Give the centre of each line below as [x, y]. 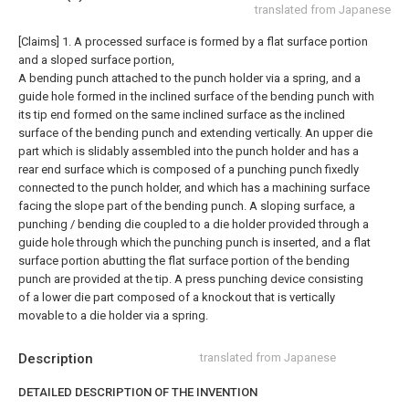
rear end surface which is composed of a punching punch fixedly [189, 169]
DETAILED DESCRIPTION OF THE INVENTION [138, 392]
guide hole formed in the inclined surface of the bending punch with [196, 96]
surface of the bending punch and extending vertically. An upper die [195, 133]
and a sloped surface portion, [96, 60]
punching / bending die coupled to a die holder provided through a [194, 224]
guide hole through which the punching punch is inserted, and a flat [194, 242]
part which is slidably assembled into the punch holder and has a [189, 151]
